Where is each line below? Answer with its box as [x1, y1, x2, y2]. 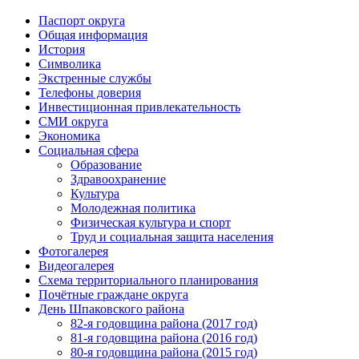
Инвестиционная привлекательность [38, 100, 240, 115]
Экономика [38, 129, 100, 143]
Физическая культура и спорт [71, 216, 231, 230]
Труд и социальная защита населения [71, 230, 273, 244]
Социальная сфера [38, 143, 139, 158]
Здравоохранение [71, 172, 166, 187]
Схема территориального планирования [38, 273, 258, 288]
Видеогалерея [38, 259, 114, 273]
